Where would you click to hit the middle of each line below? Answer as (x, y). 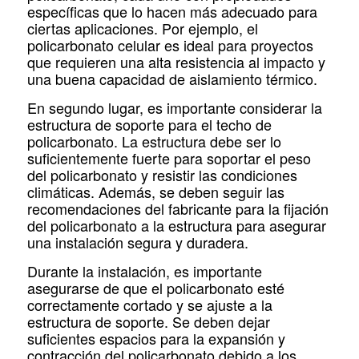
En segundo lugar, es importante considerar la (174, 107)
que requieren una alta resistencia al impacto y (176, 61)
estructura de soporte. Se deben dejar (148, 322)
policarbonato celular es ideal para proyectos (170, 44)
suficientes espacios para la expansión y (156, 339)
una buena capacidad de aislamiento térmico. (172, 78)
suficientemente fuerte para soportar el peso (169, 157)
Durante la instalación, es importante (144, 271)
